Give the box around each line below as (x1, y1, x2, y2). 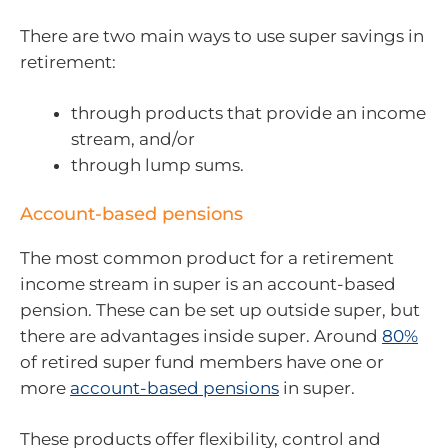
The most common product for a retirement (20, 247, 394, 268)
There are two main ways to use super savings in (20, 25, 424, 46)
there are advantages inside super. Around (20, 325, 382, 346)
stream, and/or (71, 129, 195, 149)
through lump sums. (71, 155, 244, 175)
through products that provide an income (71, 103, 426, 123)
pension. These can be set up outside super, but (20, 299, 420, 320)
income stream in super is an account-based (20, 273, 396, 294)
